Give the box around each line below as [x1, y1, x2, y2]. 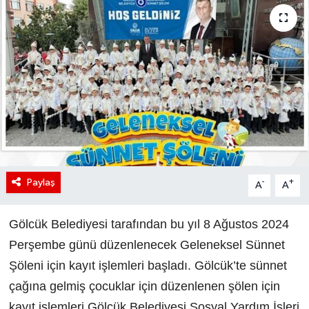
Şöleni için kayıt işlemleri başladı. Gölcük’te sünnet [8, 258, 287, 272]
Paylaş [26, 177, 55, 188]
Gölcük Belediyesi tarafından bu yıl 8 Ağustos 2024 [8, 217, 289, 231]
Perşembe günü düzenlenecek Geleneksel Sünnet [8, 237, 285, 252]
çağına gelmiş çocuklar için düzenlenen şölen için [8, 279, 280, 293]
